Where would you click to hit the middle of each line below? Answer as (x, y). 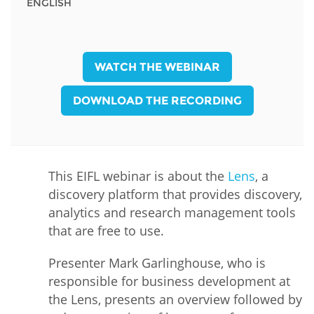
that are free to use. (106, 231)
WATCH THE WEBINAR (157, 67)
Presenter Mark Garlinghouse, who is (157, 263)
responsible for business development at (169, 281)
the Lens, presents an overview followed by (175, 300)
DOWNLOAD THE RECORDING (157, 100)
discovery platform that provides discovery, (175, 194)
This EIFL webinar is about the (138, 176)
